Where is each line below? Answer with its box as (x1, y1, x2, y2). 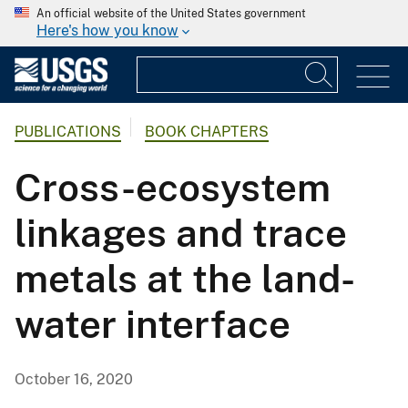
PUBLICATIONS (15, 123, 121, 141)
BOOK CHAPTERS (145, 123, 269, 141)
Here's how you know (36, 22, 178, 39)
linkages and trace (15, 210, 347, 256)
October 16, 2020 (15, 371, 133, 389)
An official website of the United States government (36, 7, 306, 20)
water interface (15, 301, 291, 347)
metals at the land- (15, 256, 355, 301)
